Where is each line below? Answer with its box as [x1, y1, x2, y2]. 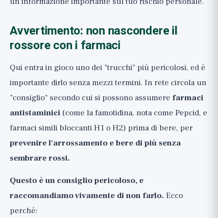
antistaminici [10, 108, 60, 118]
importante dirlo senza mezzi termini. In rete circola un [10, 77, 206, 88]
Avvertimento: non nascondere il [10, 22, 178, 39]
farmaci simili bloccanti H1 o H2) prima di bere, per [10, 123, 193, 133]
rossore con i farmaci [10, 37, 121, 54]
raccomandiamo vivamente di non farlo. [10, 190, 164, 201]
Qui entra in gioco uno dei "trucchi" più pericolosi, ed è [10, 62, 205, 73]
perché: [10, 205, 37, 216]
